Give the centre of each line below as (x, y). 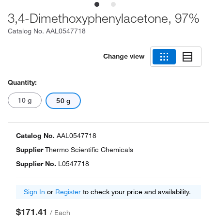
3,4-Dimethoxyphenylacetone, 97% (104, 18)
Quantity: (22, 82)
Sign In (34, 192)
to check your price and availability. (136, 192)
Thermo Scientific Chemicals (89, 150)
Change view (124, 56)
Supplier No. (36, 164)
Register (68, 192)
